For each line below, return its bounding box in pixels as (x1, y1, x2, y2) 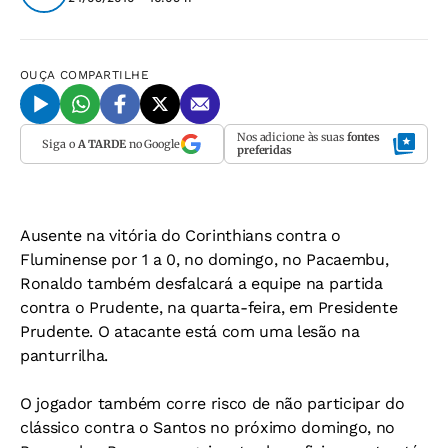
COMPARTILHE (60, 68, 150, 82)
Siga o (42, 136, 78, 151)
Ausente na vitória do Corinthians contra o (20, 226, 341, 245)
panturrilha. (20, 346, 109, 365)
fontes (346, 130, 381, 144)
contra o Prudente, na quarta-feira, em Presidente (20, 298, 398, 317)
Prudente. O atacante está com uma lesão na (20, 322, 360, 341)
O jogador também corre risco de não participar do (20, 394, 405, 413)
